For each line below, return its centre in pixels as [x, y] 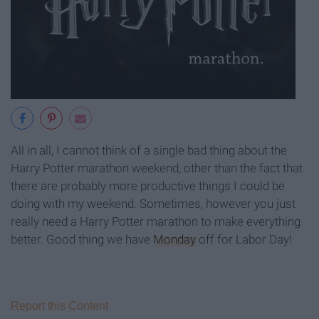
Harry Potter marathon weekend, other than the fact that [157, 168]
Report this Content [59, 305]
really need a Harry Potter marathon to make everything [156, 221]
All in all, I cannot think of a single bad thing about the [149, 150]
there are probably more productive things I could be [148, 185]
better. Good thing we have [82, 239]
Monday [174, 239]
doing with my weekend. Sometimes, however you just [153, 203]
